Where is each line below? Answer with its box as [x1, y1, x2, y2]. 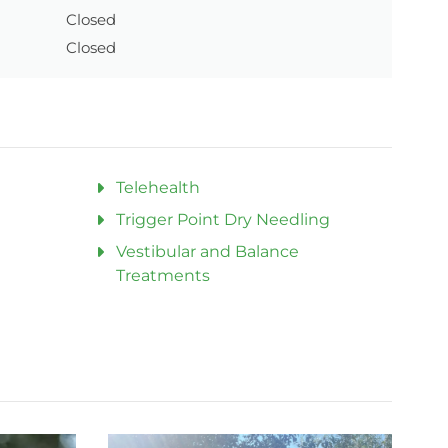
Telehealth [116, 177, 200, 197]
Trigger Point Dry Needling [116, 209, 330, 229]
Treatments [116, 265, 210, 285]
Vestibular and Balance [116, 241, 299, 261]
